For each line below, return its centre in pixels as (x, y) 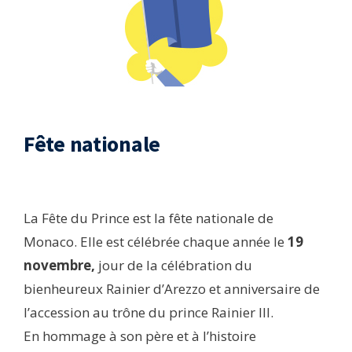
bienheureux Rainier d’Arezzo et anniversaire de (172, 289)
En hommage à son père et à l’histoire (140, 336)
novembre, (59, 266)
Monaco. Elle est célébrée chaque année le (156, 242)
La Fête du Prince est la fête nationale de (148, 218)
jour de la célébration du (174, 266)
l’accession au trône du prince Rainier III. (148, 313)
